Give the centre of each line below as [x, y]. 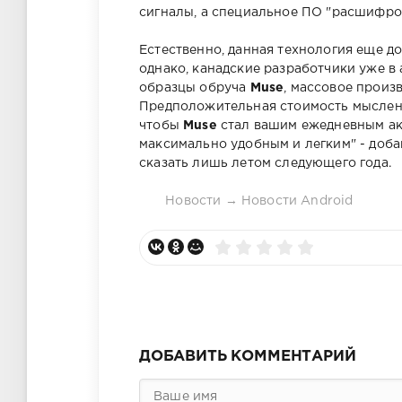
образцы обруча [195, 87]
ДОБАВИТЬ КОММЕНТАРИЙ [248, 356]
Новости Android [297, 201]
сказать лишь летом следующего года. [265, 163]
